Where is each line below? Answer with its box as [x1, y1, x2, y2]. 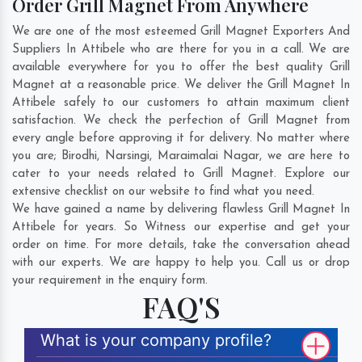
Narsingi [105, 149, 150, 162]
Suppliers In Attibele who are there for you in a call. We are [12, 43, 350, 56]
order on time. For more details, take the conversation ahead [12, 238, 350, 251]
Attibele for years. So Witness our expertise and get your [12, 221, 350, 234]
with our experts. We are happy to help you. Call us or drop [12, 256, 350, 269]
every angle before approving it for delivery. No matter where [12, 132, 350, 145]
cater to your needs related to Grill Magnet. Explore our [12, 167, 350, 180]
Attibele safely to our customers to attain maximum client [12, 96, 350, 109]
